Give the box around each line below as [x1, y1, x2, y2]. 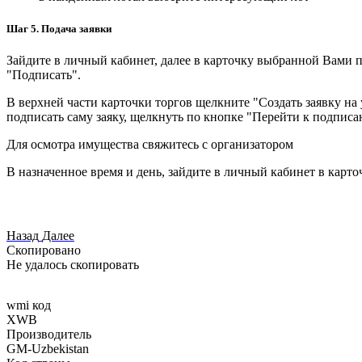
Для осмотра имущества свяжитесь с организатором [6, 137, 293, 151]
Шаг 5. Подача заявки [6, 22, 112, 35]
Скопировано [6, 242, 81, 257]
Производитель [6, 326, 91, 341]
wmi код [6, 297, 51, 312]
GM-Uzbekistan [6, 341, 89, 356]
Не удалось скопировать [6, 257, 139, 271]
